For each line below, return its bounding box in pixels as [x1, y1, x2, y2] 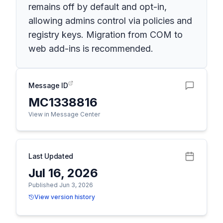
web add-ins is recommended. [28, 43, 153, 54]
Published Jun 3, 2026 [28, 181, 93, 189]
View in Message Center [28, 111, 100, 118]
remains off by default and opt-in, [28, 1, 167, 12]
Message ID [28, 81, 68, 90]
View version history [34, 193, 95, 201]
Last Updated [28, 152, 73, 160]
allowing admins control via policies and [28, 15, 192, 26]
